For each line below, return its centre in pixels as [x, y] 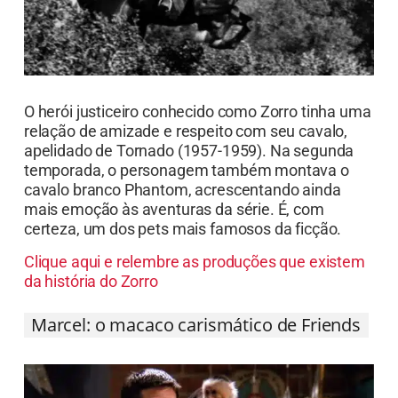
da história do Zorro [91, 302]
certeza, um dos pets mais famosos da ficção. [183, 251]
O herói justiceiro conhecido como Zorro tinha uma [197, 133]
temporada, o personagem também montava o [186, 192]
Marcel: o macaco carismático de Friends [196, 346]
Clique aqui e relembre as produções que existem [194, 283]
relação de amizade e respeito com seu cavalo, [186, 153]
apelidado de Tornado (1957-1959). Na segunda [189, 172]
